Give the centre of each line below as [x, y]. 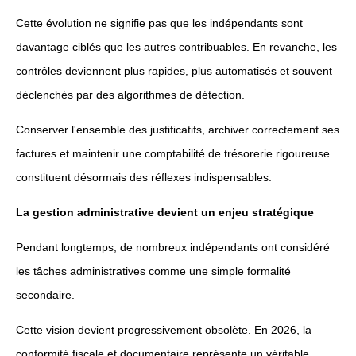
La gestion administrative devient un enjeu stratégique [165, 212]
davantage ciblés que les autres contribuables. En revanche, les [176, 47]
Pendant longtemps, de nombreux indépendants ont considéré [173, 247]
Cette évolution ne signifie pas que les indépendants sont [159, 23]
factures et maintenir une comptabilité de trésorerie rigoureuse [173, 153]
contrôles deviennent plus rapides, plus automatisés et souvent [174, 71]
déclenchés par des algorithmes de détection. [130, 95]
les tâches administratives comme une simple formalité [153, 271]
